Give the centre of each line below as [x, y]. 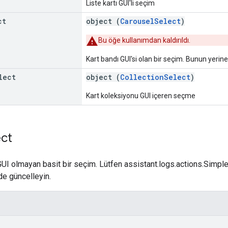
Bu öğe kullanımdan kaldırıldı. [144, 40]
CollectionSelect [155, 77]
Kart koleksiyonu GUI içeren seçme [141, 95]
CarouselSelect [150, 21]
